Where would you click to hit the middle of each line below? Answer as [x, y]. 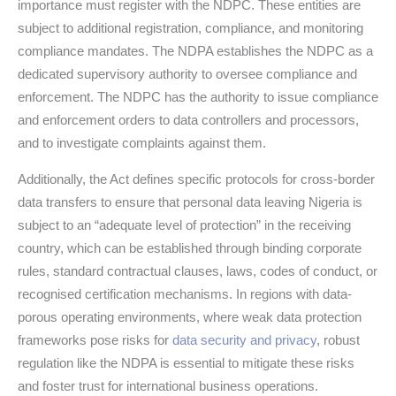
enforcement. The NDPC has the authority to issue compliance [198, 96]
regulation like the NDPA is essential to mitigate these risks [186, 362]
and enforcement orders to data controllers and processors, [188, 119]
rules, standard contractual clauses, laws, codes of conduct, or [198, 270]
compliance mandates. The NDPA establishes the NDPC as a [195, 50]
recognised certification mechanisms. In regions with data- [185, 293]
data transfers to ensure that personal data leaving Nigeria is [190, 202]
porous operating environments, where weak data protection [190, 316]
